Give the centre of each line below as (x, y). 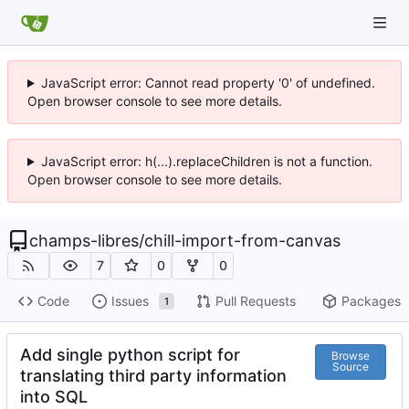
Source (350, 367)
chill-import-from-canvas (242, 241)
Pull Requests (255, 301)
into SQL (54, 396)
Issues (130, 301)
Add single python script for (130, 354)
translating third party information (153, 375)
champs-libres (84, 241)
